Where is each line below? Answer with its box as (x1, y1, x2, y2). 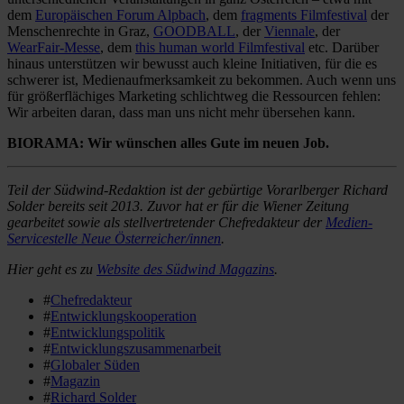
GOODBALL (153, 23, 235, 39)
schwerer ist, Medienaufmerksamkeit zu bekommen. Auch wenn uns (7, 71, 396, 87)
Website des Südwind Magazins (96, 261, 274, 277)
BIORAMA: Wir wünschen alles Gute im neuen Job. (7, 134, 333, 151)
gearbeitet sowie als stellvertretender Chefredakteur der (7, 214, 326, 230)
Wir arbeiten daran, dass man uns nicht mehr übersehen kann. (7, 104, 355, 120)
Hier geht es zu (7, 261, 96, 277)
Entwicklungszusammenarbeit (50, 340, 221, 356)
